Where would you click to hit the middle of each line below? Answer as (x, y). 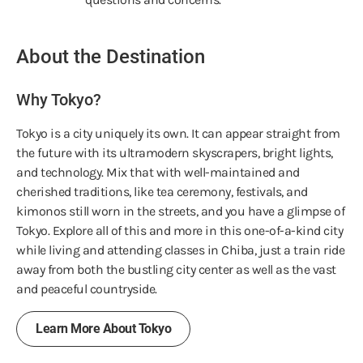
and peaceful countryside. (87, 288)
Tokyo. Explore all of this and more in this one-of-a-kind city (179, 230)
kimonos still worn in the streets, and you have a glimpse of (180, 211)
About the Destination (111, 56)
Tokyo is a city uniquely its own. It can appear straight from (178, 133)
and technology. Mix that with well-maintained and (158, 172)
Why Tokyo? (59, 99)
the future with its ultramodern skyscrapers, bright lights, (175, 152)
